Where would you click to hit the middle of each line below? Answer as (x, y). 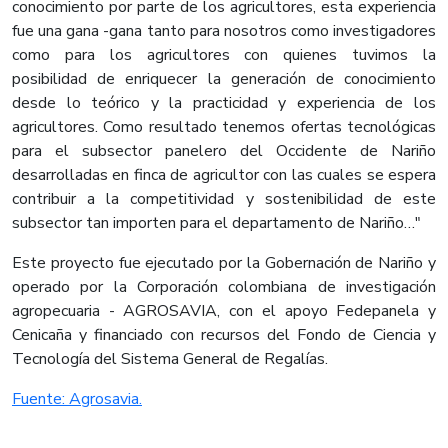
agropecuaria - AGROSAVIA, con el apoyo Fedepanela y (224, 311)
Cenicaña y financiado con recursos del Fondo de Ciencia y (224, 335)
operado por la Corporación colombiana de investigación (224, 287)
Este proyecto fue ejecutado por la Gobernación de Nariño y (224, 263)
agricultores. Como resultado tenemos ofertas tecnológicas (224, 127)
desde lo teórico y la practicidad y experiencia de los (224, 103)
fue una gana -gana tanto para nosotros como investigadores (224, 31)
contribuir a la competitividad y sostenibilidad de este (224, 199)
